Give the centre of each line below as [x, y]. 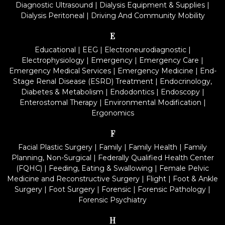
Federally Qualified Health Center [156, 158]
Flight [156, 179]
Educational [55, 50]
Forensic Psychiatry [113, 200]
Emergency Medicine [155, 71]
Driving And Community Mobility [148, 16]
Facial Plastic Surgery [55, 147]
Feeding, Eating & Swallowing [101, 168]
